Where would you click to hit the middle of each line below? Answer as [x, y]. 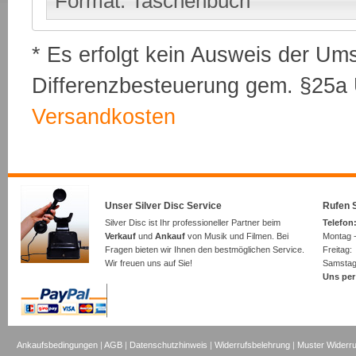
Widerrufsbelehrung [253, 344]
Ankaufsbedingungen [58, 344]
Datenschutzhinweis [169, 344]
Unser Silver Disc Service [163, 206]
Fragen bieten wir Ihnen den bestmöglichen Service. [205, 249]
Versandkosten [104, 117]
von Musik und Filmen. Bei [237, 236]
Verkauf [120, 236]
